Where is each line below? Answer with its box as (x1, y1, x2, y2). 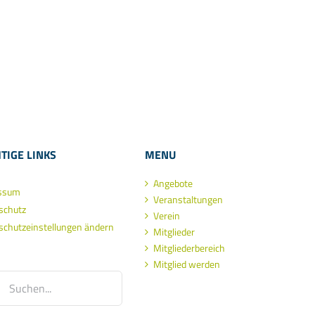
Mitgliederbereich (153, 240, 225, 255)
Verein (153, 208, 180, 223)
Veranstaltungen (153, 192, 223, 207)
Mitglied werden (153, 257, 220, 271)
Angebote (153, 176, 193, 191)
